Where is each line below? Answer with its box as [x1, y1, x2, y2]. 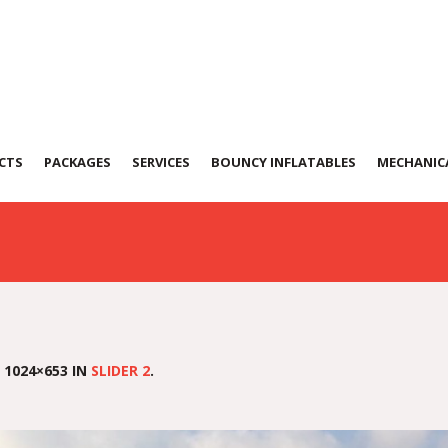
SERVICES [132, 153, 190, 171]
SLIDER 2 [91, 361, 150, 380]
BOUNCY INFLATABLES [211, 153, 356, 171]
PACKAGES [44, 153, 111, 171]
